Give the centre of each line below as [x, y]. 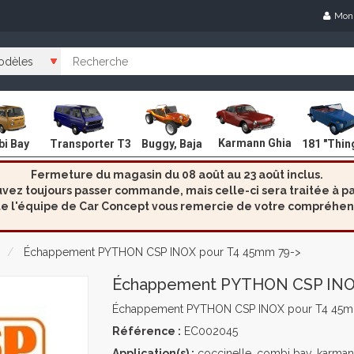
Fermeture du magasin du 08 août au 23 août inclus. [177, 175]
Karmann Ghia [255, 143]
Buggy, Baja [172, 143]
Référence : [146, 331]
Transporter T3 [90, 143]
